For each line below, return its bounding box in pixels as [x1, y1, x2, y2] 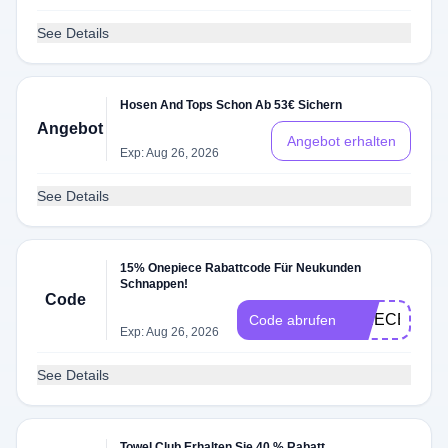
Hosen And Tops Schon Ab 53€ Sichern [120, 98, 343, 112]
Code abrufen [249, 312, 336, 328]
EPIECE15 [348, 311, 426, 328]
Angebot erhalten [286, 133, 396, 149]
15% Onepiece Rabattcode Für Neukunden [120, 261, 362, 275]
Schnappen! [120, 277, 189, 291]
